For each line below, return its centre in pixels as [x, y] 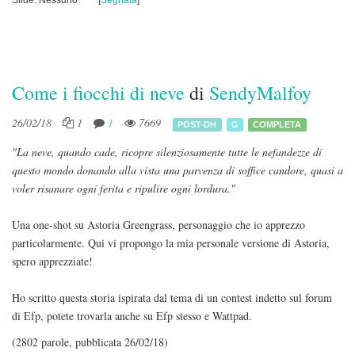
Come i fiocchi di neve [98, 93]
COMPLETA [277, 124]
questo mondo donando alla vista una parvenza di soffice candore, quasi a [177, 170]
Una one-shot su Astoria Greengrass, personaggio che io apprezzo [158, 225]
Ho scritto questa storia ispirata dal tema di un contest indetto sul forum [172, 298]
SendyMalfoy [260, 93]
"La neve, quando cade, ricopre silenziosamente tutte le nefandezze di [167, 152]
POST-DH [197, 124]
